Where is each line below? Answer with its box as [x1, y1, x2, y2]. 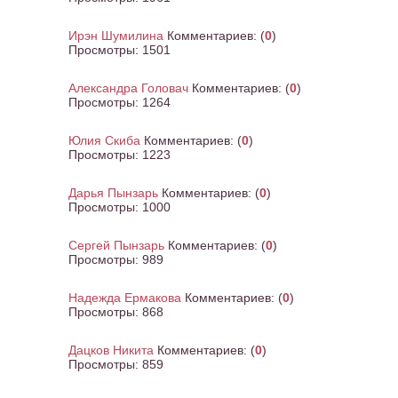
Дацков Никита [68, 343, 154, 357]
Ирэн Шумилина [68, 28, 163, 43]
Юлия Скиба [68, 133, 140, 147]
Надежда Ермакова [68, 291, 181, 305]
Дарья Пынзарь [68, 186, 158, 200]
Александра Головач [68, 81, 188, 95]
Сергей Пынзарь [68, 238, 164, 252]
